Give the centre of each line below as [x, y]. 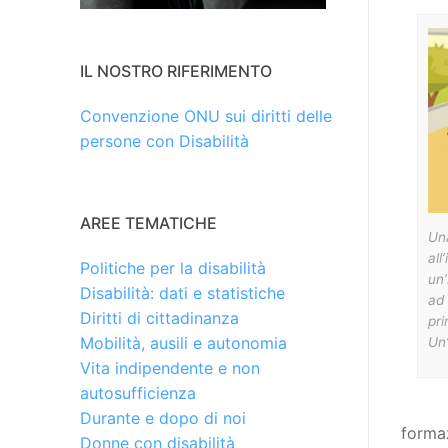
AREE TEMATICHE [148, 223]
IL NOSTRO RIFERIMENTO [176, 71]
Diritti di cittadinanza [159, 318]
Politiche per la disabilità [173, 268]
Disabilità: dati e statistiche [182, 293]
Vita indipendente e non [170, 368]
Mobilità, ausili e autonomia [183, 343]
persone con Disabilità [164, 141]
